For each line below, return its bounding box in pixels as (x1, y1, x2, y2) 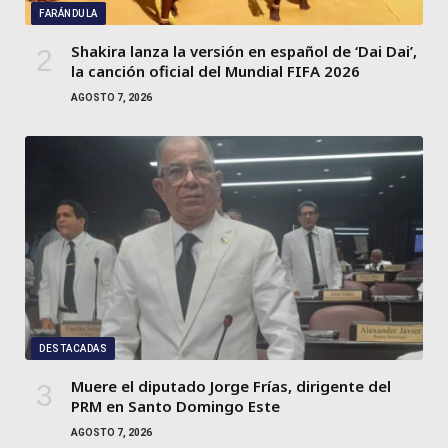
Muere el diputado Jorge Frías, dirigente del (71, 376, 391, 397)
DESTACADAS (39, 343, 107, 355)
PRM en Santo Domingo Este (71, 396, 280, 417)
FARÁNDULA (39, 8, 98, 20)
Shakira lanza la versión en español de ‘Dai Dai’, (71, 41, 417, 62)
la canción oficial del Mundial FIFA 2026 (71, 61, 360, 82)
